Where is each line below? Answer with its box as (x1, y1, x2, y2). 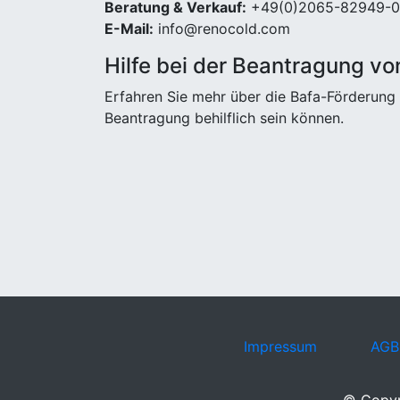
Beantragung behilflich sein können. (104, 109, 344, 127)
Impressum (243, 337, 317, 355)
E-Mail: (104, 20, 154, 37)
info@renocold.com (154, 20, 290, 37)
